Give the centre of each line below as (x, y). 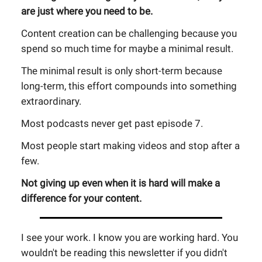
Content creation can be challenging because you (129, 33)
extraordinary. (51, 101)
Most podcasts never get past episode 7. (112, 123)
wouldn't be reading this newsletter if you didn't (124, 253)
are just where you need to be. (87, 11)
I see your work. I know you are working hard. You (130, 237)
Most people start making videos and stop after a (130, 146)
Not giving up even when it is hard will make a (120, 183)
